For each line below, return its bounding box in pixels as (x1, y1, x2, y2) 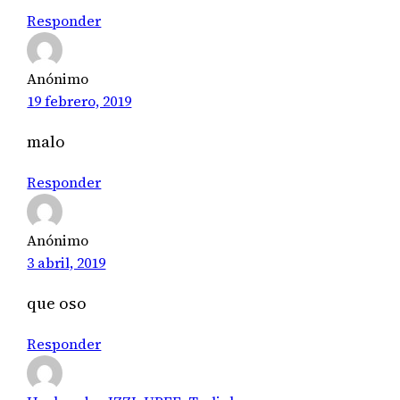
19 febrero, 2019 (27, 91, 132, 112)
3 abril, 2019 (27, 252, 106, 272)
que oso (27, 292, 87, 315)
